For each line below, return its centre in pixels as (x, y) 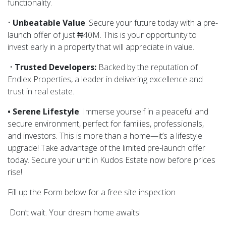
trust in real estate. (42, 91)
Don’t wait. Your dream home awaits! (74, 212)
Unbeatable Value (49, 23)
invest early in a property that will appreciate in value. (101, 47)
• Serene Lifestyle (43, 111)
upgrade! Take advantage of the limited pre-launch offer (106, 148)
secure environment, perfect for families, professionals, (106, 124)
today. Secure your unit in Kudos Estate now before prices (111, 160)
